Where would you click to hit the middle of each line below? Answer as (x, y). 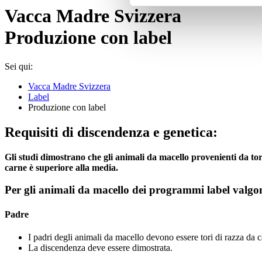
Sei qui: (19, 66)
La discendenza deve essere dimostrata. (100, 247)
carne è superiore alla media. (61, 167)
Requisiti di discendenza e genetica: (111, 132)
